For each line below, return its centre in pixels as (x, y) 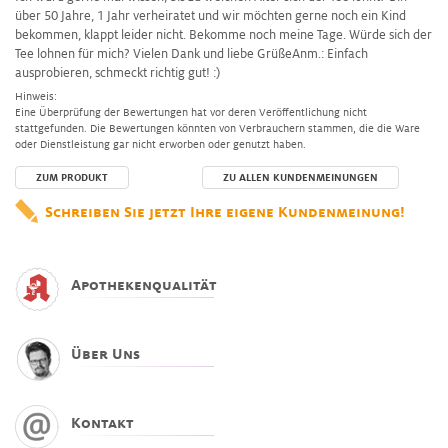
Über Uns (105, 353)
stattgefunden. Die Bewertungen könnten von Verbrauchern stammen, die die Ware (217, 127)
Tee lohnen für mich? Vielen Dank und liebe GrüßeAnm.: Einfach (191, 53)
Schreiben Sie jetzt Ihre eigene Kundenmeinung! (225, 211)
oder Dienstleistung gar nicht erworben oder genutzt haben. (160, 143)
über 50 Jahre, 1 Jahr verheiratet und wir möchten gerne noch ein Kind (210, 15)
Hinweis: (36, 95)
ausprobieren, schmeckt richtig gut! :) (117, 72)
